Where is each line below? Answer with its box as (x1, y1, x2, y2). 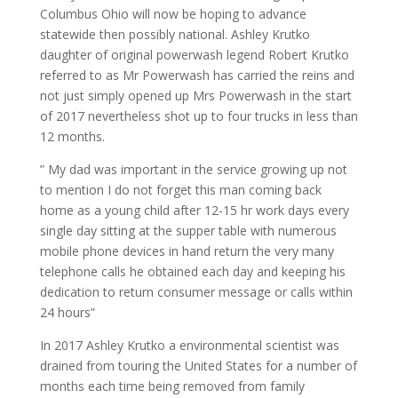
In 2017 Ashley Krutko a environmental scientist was (39, 337, 339, 354)
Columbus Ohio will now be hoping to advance (39, 5, 306, 22)
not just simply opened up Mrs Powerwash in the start (39, 87, 352, 104)
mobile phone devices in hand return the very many (39, 243, 334, 259)
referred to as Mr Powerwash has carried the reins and (39, 67, 354, 84)
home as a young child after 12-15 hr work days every (39, 202, 349, 219)
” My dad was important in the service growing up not (39, 161, 347, 178)
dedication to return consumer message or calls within (39, 283, 353, 300)
